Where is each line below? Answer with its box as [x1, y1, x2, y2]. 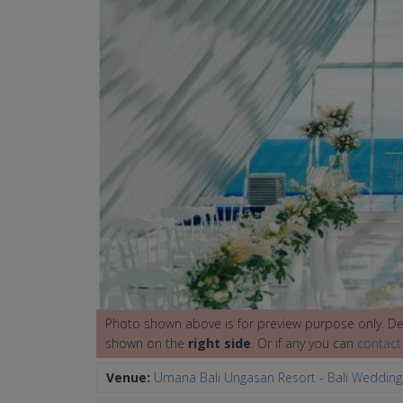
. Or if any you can [251, 335, 357, 353]
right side [188, 335, 251, 353]
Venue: [106, 369, 154, 387]
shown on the [105, 335, 188, 353]
